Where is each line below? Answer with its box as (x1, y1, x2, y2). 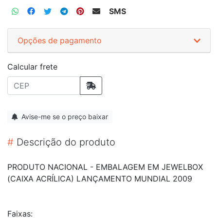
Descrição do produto (14, 136, 115, 148)
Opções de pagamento (18, 35, 102, 45)
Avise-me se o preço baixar (19, 112, 108, 121)
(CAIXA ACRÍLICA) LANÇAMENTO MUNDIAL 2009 (7, 173, 192, 183)
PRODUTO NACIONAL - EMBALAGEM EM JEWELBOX (7, 162, 203, 172)
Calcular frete (7, 61, 57, 72)
